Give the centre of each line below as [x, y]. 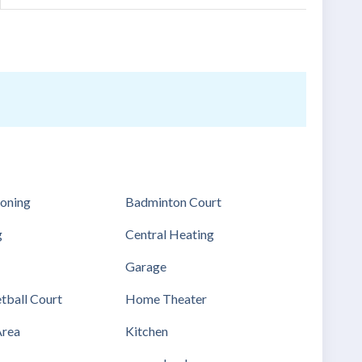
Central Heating [170, 234]
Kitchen [147, 330]
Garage [146, 266]
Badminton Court [174, 202]
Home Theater [166, 298]
